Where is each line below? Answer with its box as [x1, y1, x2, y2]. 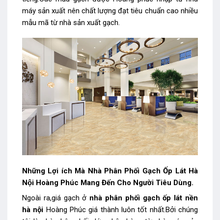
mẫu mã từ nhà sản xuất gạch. [22, 18, 120, 27]
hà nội [22, 205, 44, 215]
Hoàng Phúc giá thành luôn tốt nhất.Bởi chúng [43, 205, 198, 215]
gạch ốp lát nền [142, 193, 198, 203]
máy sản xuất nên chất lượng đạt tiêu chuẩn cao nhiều [22, 6, 198, 15]
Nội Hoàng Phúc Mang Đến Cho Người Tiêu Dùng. [22, 178, 193, 187]
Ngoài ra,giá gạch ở [22, 193, 90, 203]
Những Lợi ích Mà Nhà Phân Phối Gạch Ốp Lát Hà [22, 166, 198, 175]
